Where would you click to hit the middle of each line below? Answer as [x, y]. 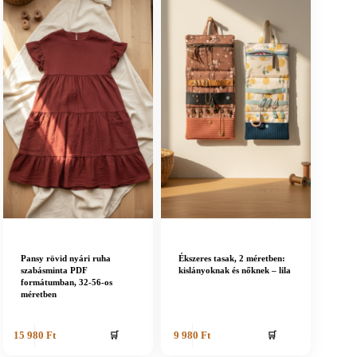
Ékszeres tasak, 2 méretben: [232, 259]
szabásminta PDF [54, 271]
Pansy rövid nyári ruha [66, 259]
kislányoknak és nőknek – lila [235, 271]
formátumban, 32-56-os [67, 282]
